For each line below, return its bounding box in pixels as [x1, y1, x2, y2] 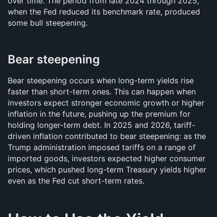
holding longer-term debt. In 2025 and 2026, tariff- [8, 120, 195, 130]
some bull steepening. [8, 18, 88, 28]
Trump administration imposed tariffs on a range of [8, 142, 196, 152]
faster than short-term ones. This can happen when [8, 87, 196, 96]
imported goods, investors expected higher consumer [8, 154, 205, 163]
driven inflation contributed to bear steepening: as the [8, 131, 206, 141]
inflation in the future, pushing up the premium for [8, 109, 190, 119]
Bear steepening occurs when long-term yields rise [8, 76, 194, 85]
